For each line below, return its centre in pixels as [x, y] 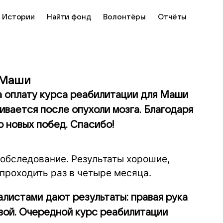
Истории [18, 17]
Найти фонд [69, 17]
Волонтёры [125, 17]
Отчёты [172, 17]
